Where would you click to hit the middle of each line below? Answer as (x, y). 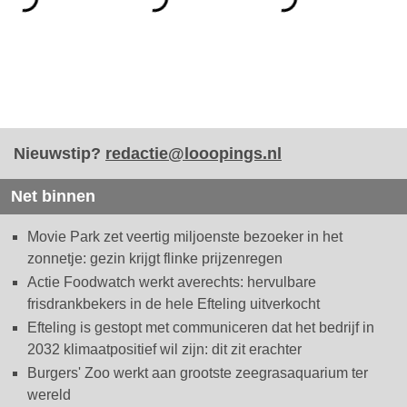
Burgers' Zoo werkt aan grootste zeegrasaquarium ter (198, 373)
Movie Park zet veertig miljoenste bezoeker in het (185, 237)
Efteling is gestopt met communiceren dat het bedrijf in (201, 328)
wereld (49, 395)
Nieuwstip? (60, 154)
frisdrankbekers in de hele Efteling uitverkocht (174, 304)
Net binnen (53, 196)
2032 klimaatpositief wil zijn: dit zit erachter (164, 349)
